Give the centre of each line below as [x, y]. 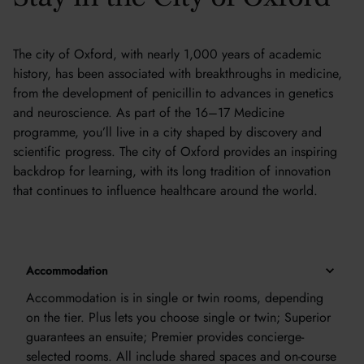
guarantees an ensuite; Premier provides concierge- [165, 337]
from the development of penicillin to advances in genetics [173, 93]
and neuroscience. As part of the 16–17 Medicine [149, 113]
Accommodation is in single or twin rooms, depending [175, 298]
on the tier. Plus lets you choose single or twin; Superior [178, 317]
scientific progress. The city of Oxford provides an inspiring [175, 152]
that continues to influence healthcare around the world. [165, 191]
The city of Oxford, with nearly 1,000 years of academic [167, 54]
